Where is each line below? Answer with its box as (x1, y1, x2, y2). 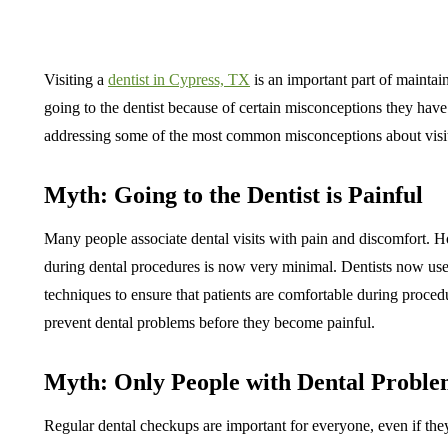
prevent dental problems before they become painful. (44, 314, 375, 331)
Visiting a (44, 71, 108, 88)
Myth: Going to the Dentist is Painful (44, 182, 423, 208)
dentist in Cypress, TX (108, 71, 250, 88)
